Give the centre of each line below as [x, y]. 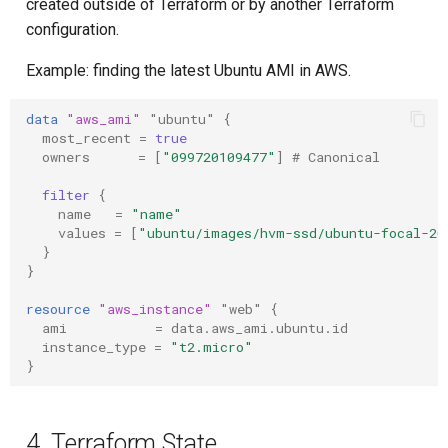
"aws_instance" [155, 308]
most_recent [86, 137]
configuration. [72, 29]
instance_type [94, 346]
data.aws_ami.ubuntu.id [259, 327]
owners [66, 156]
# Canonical [332, 156]
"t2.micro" [211, 346]
